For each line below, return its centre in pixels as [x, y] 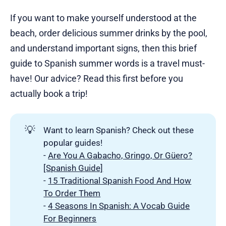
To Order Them [72, 193]
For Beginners [70, 219]
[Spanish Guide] [73, 168]
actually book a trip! [49, 93]
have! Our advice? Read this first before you [97, 78]
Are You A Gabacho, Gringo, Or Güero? [120, 156]
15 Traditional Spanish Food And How [120, 181]
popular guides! [73, 143]
